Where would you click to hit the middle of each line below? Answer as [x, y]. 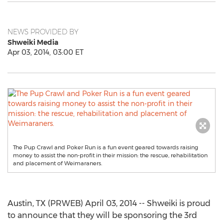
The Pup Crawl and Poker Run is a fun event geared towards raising [106, 147]
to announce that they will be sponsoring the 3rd [102, 215]
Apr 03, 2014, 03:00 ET [46, 52]
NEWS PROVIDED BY [43, 32]
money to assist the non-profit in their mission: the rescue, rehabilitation [110, 155]
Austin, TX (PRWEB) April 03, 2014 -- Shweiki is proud [109, 203]
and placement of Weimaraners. [57, 163]
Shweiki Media [33, 42]
